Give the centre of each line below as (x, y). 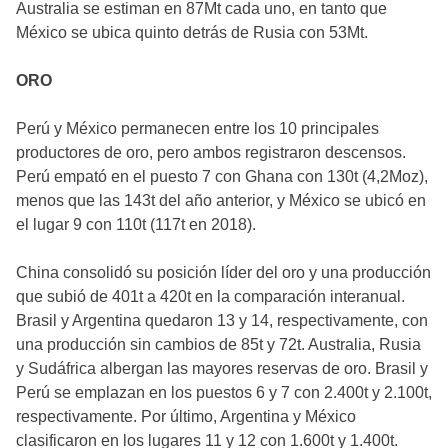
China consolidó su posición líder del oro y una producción (223, 272)
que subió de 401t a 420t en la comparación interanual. (210, 296)
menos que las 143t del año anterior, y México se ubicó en (221, 200)
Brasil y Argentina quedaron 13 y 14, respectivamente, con (222, 320)
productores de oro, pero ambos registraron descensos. (211, 152)
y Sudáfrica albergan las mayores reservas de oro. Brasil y (222, 368)
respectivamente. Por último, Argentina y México (186, 416)
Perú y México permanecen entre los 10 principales (197, 128)
